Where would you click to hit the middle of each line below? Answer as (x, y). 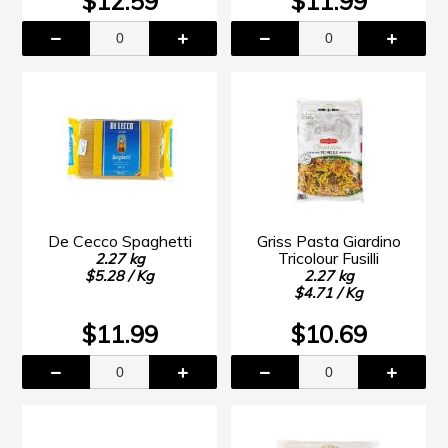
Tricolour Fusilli (328, 257)
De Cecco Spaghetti (119, 240)
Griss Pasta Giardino (328, 240)
